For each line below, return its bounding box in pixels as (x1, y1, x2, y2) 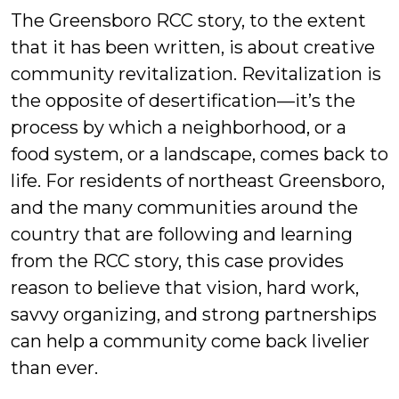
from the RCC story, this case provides (11, 250, 344, 273)
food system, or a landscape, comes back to (11, 143, 388, 166)
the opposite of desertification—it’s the (11, 90, 355, 112)
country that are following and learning (11, 224, 353, 246)
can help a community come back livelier (11, 330, 370, 353)
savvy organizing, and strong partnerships (11, 304, 377, 326)
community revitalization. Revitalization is (11, 63, 381, 85)
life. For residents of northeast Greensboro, (11, 170, 385, 192)
